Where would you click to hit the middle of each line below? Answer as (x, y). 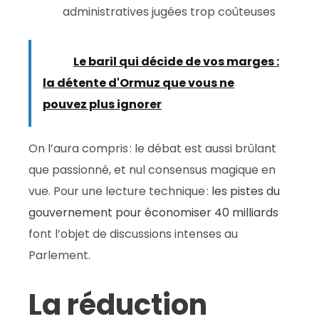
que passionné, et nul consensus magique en (152, 169)
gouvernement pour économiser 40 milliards (153, 212)
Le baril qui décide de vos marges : (176, 61)
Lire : (56, 61)
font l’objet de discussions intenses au (133, 234)
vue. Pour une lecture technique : (120, 191)
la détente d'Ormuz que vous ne (138, 83)
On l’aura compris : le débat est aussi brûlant (152, 148)
